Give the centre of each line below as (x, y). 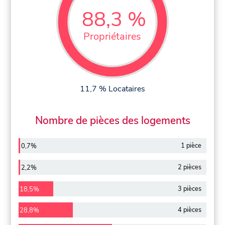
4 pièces (189, 210)
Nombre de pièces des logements (113, 121)
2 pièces (189, 167)
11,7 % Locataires (113, 89)
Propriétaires (113, 36)
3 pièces (189, 189)
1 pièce (191, 146)
